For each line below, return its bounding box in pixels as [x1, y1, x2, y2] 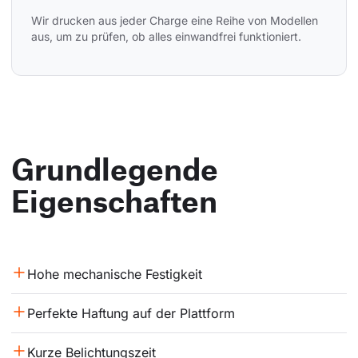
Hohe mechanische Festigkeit [27, 266, 202, 283]
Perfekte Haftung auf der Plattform [27, 305, 235, 322]
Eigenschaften [11, 182, 217, 220]
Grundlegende [11, 150, 218, 188]
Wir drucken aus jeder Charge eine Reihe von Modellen [31, 14, 321, 28]
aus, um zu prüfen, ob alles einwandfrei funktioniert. [31, 30, 301, 44]
